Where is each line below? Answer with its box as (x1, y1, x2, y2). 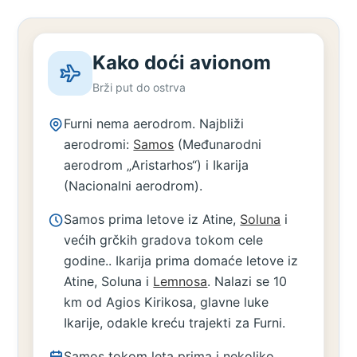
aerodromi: (64, 136, 134, 152)
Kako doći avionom (92, 51, 272, 74)
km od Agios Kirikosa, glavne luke (64, 294, 269, 310)
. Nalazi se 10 (207, 273, 288, 289)
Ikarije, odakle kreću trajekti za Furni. (64, 315, 286, 331)
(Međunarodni (174, 136, 262, 152)
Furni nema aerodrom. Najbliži (64, 116, 245, 131)
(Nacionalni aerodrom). (64, 178, 203, 194)
